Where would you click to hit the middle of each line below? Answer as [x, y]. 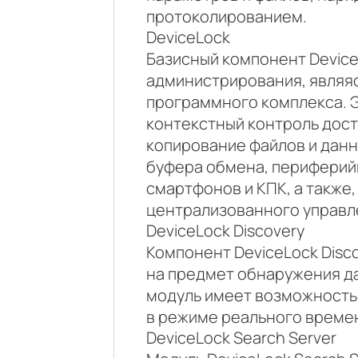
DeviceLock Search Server [241, 338]
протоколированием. [227, 16]
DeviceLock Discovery [225, 231]
